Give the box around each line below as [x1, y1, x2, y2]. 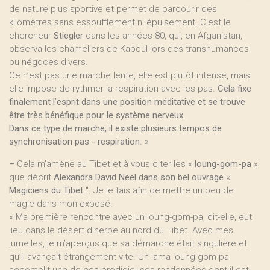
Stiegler [54, 30, 83, 41]
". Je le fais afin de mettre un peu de [83, 185, 234, 196]
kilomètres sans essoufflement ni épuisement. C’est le [9, 17, 231, 28]
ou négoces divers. [9, 57, 88, 67]
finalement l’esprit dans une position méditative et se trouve [9, 96, 245, 107]
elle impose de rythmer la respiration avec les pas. [9, 83, 218, 94]
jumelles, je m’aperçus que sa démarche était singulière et [9, 238, 247, 249]
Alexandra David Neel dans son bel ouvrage [51, 172, 226, 183]
